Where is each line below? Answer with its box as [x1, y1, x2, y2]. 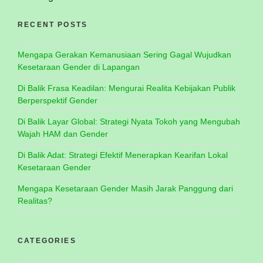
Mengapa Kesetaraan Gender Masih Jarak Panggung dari [18, 183, 233, 193]
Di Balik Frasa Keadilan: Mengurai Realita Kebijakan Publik [18, 83, 235, 93]
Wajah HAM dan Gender [18, 129, 108, 139]
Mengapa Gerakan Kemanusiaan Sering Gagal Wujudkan [18, 49, 231, 59]
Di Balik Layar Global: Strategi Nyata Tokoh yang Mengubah [18, 116, 240, 126]
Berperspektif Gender [18, 95, 97, 105]
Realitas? [18, 195, 52, 205]
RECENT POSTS [18, 20, 88, 29]
